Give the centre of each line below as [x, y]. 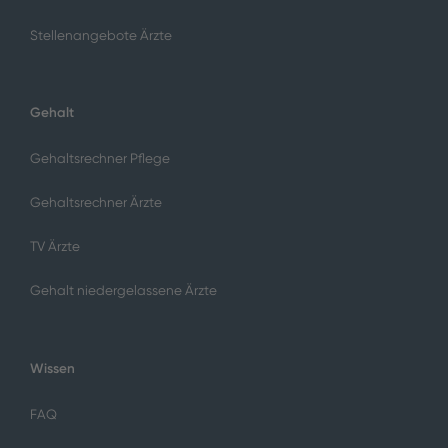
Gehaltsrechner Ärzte [95, 203]
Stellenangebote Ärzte [100, 35]
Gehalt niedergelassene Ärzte [123, 291]
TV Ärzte [54, 247]
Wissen [52, 367]
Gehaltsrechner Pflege [99, 159]
